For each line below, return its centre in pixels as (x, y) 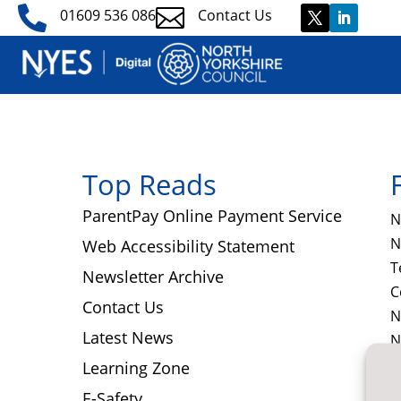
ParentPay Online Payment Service (212, 215)
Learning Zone (136, 367)
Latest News (128, 337)
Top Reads (149, 184)
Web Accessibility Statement (188, 246)
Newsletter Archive (153, 276)
